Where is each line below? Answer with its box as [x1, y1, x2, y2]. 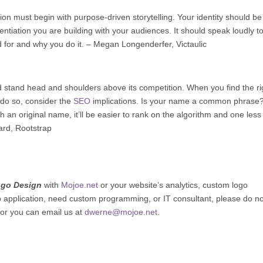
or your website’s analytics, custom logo [98, 180, 248, 190]
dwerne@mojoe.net [85, 207, 158, 217]
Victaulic [176, 39, 207, 49]
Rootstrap [15, 123, 52, 133]
